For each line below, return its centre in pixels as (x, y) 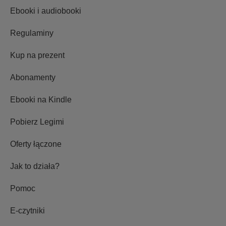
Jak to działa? (35, 166)
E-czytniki (27, 210)
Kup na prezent (37, 55)
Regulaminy (32, 33)
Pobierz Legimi (37, 122)
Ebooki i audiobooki (46, 11)
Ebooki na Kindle (41, 99)
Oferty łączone (36, 144)
